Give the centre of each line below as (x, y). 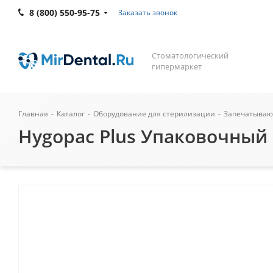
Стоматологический (190, 55)
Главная (33, 114)
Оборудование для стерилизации (154, 114)
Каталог (71, 114)
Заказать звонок (148, 12)
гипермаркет (177, 66)
